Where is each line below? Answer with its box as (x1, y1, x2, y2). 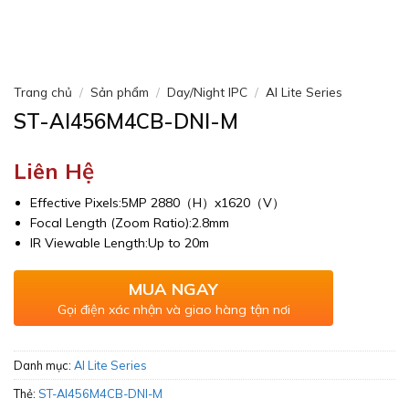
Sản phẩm (90, 84, 150, 100)
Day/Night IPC (167, 84, 248, 100)
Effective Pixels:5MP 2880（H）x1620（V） (30, 194, 286, 211)
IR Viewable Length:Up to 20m (30, 234, 210, 251)
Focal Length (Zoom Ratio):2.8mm (30, 214, 230, 231)
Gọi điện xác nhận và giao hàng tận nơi (57, 300, 290, 318)
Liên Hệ (14, 156, 94, 184)
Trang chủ (14, 84, 72, 100)
